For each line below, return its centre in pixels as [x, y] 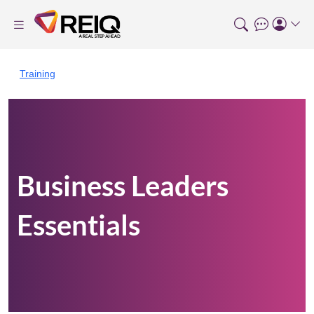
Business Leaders [123, 186]
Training [37, 74]
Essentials [78, 225]
